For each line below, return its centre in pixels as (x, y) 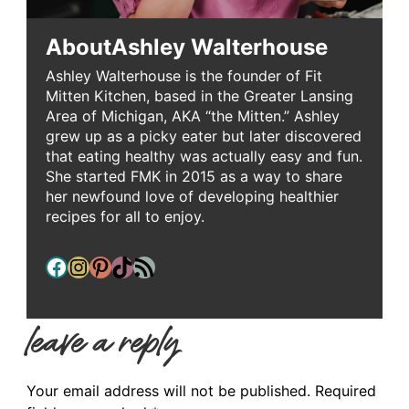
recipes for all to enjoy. (125, 217)
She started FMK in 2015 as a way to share (194, 177)
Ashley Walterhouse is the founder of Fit (184, 76)
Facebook (50, 266)
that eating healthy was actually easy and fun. (204, 157)
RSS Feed (139, 266)
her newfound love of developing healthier (192, 197)
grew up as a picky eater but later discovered (203, 136)
